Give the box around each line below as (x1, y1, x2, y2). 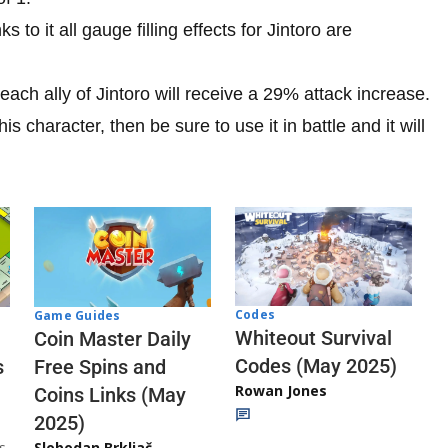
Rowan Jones (235, 381, 327, 401)
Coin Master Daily (34, 326, 191, 351)
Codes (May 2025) (235, 354, 397, 379)
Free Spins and (34, 354, 166, 379)
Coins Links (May (34, 382, 186, 407)
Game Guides (34, 306, 121, 324)
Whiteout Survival (235, 326, 392, 351)
